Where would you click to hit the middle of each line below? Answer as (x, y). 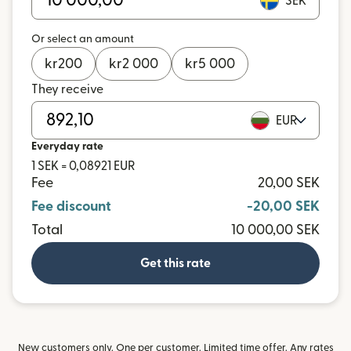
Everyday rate (67, 147)
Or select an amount (83, 39)
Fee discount (71, 206)
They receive (67, 89)
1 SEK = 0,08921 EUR (83, 166)
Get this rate (175, 263)
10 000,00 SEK (275, 230)
